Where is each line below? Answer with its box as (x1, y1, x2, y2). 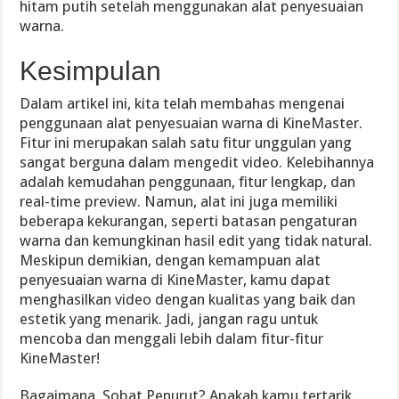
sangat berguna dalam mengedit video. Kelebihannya (20, 152, 375, 171)
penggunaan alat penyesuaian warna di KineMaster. (20, 113, 363, 132)
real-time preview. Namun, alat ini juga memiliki (20, 191, 338, 210)
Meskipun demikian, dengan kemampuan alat (20, 250, 322, 269)
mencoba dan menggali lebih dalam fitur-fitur (20, 329, 324, 347)
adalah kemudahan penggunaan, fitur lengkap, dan (20, 172, 356, 191)
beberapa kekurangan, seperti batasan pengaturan (20, 211, 358, 230)
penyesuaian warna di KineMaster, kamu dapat (20, 270, 331, 289)
